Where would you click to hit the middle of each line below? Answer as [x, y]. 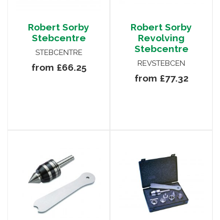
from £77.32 [161, 78]
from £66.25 [59, 68]
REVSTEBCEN [161, 64]
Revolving [161, 38]
